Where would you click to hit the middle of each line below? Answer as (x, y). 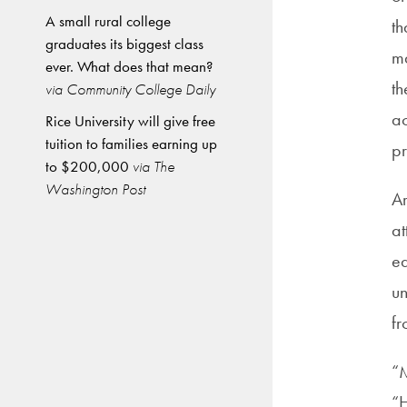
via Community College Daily (130, 89)
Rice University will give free (130, 121)
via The (152, 166)
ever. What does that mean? (129, 66)
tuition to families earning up (131, 144)
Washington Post (95, 189)
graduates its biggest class (124, 44)
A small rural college (108, 21)
